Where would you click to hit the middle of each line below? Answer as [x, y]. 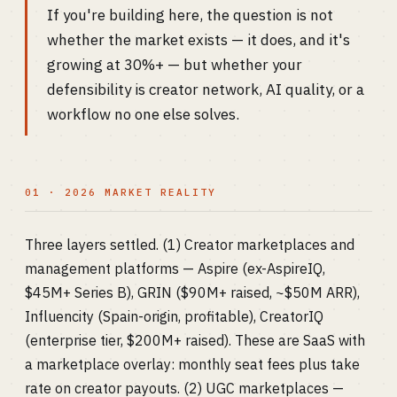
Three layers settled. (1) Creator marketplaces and [190, 245]
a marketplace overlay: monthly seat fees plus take [192, 364]
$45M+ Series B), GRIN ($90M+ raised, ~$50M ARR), [192, 292]
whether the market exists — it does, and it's [198, 40]
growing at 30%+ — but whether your [175, 65]
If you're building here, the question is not [190, 15]
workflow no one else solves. [143, 114]
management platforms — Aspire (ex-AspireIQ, [175, 269]
